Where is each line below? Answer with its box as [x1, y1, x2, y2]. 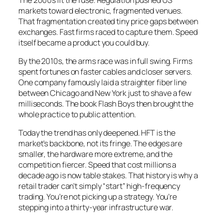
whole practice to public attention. [18, 108, 136, 120]
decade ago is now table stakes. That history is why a [18, 170, 198, 181]
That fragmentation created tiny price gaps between [18, 15, 198, 27]
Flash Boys [98, 98, 135, 109]
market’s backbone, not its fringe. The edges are [18, 138, 183, 149]
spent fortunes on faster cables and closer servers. [18, 66, 192, 77]
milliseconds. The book [18, 98, 98, 109]
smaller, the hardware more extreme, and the [18, 149, 172, 160]
